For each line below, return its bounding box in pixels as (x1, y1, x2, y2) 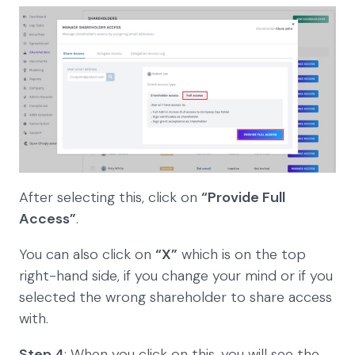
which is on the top (177, 245, 306, 265)
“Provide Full (201, 188, 285, 208)
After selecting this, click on (19, 188, 201, 208)
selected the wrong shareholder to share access (19, 288, 332, 307)
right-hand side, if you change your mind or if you (19, 266, 333, 286)
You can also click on (19, 245, 155, 265)
